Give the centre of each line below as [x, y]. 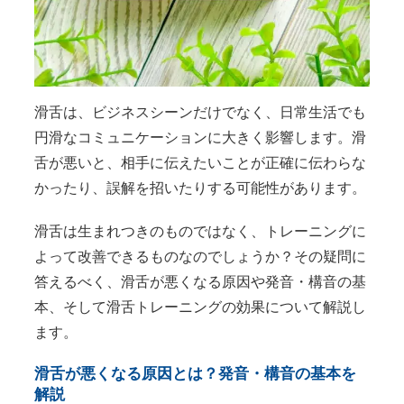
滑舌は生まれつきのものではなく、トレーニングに [200, 232]
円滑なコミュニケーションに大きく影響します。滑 [200, 138]
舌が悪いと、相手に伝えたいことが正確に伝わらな [200, 163]
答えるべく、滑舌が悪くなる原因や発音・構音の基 [200, 282]
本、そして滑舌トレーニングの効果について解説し [200, 308]
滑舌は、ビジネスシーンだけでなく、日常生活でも [200, 113]
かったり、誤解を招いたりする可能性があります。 [200, 188]
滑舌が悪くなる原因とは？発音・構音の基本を [195, 374]
